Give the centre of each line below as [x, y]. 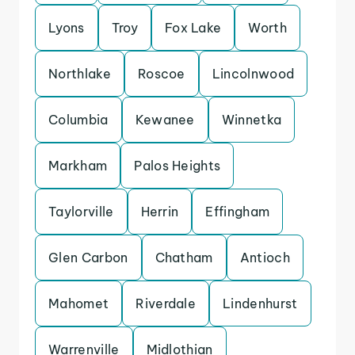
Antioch [265, 258]
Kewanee [165, 120]
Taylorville [81, 212]
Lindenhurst [260, 303]
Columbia [78, 120]
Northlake [80, 74]
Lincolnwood [253, 74]
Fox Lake [193, 28]
